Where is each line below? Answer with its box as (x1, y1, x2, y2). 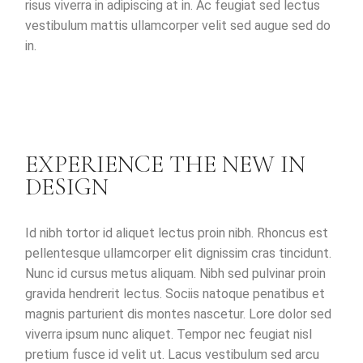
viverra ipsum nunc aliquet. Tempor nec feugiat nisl (25, 326, 313, 342)
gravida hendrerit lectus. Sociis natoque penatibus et (25, 285, 326, 301)
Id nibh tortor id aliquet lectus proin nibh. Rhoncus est (25, 224, 329, 241)
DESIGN (25, 171, 109, 202)
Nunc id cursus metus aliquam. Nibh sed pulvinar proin (25, 265, 327, 281)
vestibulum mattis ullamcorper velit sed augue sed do (25, 17, 331, 33)
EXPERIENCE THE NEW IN (25, 148, 306, 179)
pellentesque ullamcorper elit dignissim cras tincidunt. (25, 245, 332, 261)
